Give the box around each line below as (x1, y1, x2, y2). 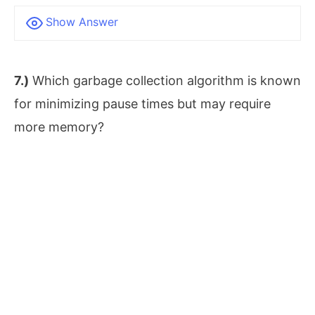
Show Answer (46, 14, 118, 29)
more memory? (14, 119, 104, 134)
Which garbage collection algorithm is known (29, 72, 301, 88)
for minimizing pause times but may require (14, 96, 271, 111)
